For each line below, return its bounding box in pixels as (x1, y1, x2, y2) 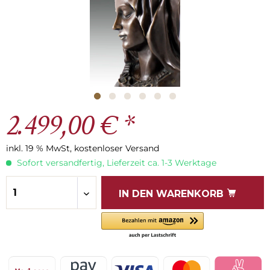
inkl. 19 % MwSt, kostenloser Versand (6, 143, 159, 154)
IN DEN (118, 188, 153, 199)
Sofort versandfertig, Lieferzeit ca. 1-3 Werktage (14, 157, 216, 168)
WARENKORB (155, 188, 224, 199)
